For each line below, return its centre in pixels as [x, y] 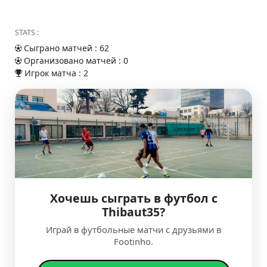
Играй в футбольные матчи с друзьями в [133, 229]
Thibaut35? [133, 212]
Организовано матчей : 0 [75, 60]
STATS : [27, 32]
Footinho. [133, 241]
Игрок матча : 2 [55, 73]
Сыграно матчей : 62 [65, 48]
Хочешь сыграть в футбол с [133, 198]
